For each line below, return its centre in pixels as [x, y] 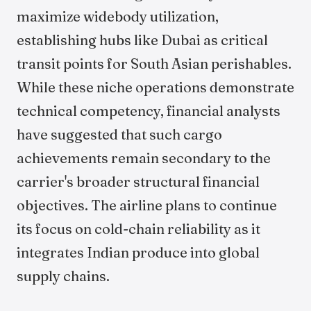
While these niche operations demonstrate [155, 87]
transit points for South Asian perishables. [154, 64]
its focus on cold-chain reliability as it [138, 229]
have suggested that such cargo [119, 134]
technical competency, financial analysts [149, 111]
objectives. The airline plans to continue [147, 205]
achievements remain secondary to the [144, 158]
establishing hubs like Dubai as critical [142, 40]
